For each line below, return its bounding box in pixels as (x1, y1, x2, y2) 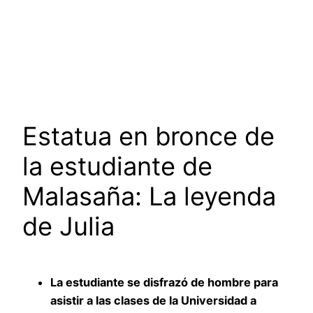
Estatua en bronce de (22, 121, 275, 152)
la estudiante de (22, 151, 212, 182)
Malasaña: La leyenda (22, 181, 276, 212)
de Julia (22, 211, 115, 242)
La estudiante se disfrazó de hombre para (50, 275, 278, 290)
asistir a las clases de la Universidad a (50, 293, 256, 308)
